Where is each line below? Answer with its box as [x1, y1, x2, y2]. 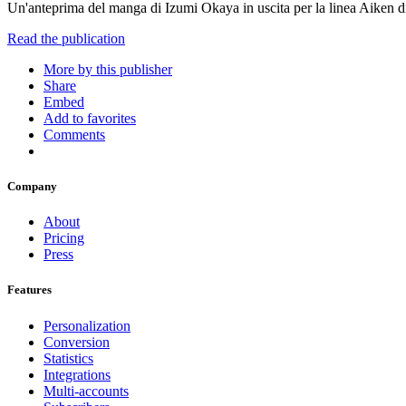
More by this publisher [43, 61, 172, 77]
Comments [43, 126, 105, 142]
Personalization [43, 317, 130, 333]
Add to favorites [43, 110, 136, 126]
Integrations [43, 366, 111, 382]
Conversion [43, 333, 110, 350]
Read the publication [7, 30, 125, 46]
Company [7, 179, 57, 194]
